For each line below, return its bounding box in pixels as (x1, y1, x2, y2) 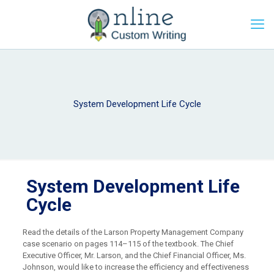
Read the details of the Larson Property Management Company (22, 228, 243, 237)
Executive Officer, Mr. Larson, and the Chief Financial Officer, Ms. (22, 251, 246, 260)
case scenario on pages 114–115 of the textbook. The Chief (22, 239, 234, 248)
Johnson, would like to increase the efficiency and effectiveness (22, 262, 249, 272)
